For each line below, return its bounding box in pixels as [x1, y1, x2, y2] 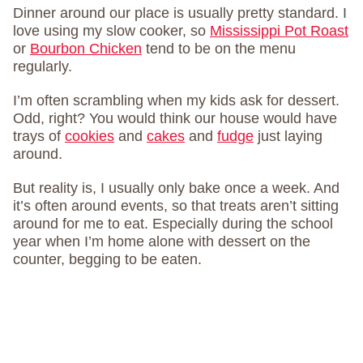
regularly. [13, 58, 72, 75]
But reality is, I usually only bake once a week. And [13, 180, 340, 196]
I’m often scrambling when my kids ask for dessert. [13, 92, 340, 109]
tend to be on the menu [142, 41, 296, 57]
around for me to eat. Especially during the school [13, 216, 333, 232]
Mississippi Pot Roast [210, 23, 348, 39]
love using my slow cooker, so [13, 23, 210, 39]
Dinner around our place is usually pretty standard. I [13, 5, 347, 21]
